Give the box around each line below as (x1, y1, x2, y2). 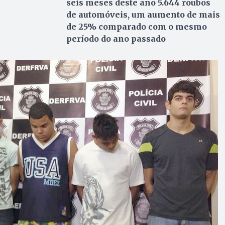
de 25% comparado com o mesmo (66, 21, 207, 32)
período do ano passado (66, 33, 166, 44)
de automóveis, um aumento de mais (66, 9, 220, 20)
